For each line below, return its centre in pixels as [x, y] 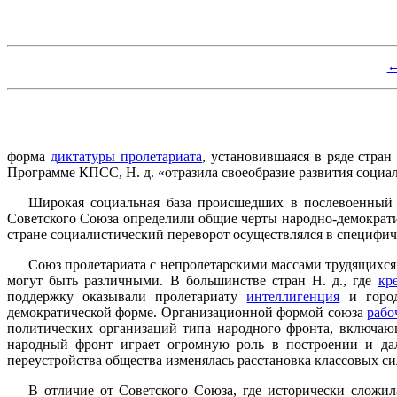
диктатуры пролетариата [126, 156]
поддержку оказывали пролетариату [127, 296]
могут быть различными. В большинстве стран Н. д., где [193, 280]
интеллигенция [293, 296]
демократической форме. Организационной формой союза [187, 312]
